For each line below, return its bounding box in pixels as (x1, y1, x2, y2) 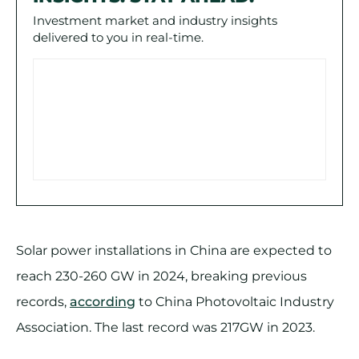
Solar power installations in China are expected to (16, 243, 332, 259)
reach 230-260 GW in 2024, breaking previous (16, 268, 307, 284)
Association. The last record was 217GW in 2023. (16, 320, 315, 336)
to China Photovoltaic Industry (135, 294, 334, 310)
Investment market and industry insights (33, 13, 277, 29)
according (70, 294, 135, 310)
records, (16, 294, 70, 310)
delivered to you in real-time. (33, 30, 204, 46)
